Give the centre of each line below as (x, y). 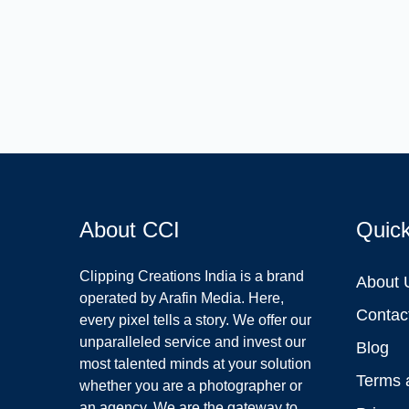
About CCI (130, 230)
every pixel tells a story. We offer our (196, 320)
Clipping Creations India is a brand (192, 277)
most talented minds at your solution (196, 364)
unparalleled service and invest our (193, 342)
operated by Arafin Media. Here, (182, 299)
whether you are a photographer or (191, 386)
